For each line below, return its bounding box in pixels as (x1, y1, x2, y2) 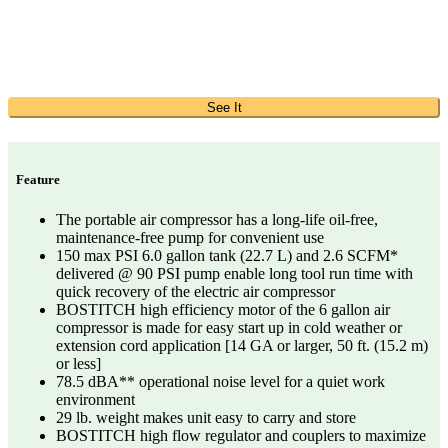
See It (206, 100, 242, 116)
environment (56, 390, 135, 408)
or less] (56, 354, 101, 372)
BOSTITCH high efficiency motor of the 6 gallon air (56, 300, 390, 318)
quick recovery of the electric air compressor (56, 282, 335, 300)
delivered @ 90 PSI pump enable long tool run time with (56, 264, 413, 282)
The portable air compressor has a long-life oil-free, (56, 210, 378, 228)
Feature (16, 172, 60, 188)
